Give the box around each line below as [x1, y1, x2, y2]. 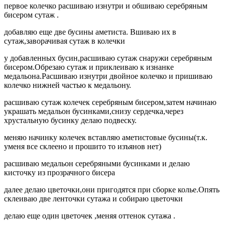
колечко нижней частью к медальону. [4, 80, 131, 89]
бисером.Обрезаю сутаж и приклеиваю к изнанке [4, 62, 174, 71]
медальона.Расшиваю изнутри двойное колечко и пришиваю [4, 71, 212, 80]
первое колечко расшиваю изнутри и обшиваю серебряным [4, 1, 207, 10]
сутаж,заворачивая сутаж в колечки [4, 36, 125, 45]
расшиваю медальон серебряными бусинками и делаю [4, 159, 190, 168]
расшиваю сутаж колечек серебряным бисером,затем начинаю [4, 97, 216, 106]
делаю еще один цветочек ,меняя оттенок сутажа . [4, 211, 175, 220]
